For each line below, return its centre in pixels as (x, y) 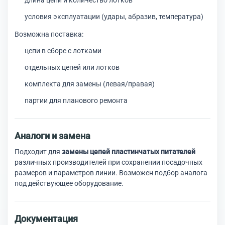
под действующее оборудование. (69, 183)
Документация (46, 219)
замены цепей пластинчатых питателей (129, 152)
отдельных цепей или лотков (72, 67)
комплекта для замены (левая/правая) (90, 84)
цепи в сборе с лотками (63, 51)
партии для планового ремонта (76, 100)
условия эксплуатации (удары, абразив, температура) (114, 17)
